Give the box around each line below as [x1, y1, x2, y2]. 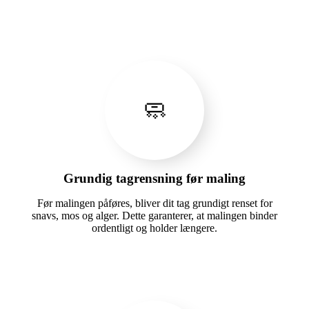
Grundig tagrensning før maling [63, 170, 246, 186]
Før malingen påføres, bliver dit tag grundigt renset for [37, 197, 272, 209]
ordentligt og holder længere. [92, 221, 217, 234]
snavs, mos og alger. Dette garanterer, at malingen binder [32, 209, 277, 221]
